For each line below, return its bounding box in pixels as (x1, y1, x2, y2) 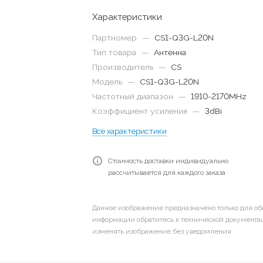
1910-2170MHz (191, 92, 247, 101)
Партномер (92, 33, 140, 42)
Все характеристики (92, 127, 167, 136)
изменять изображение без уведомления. (92, 227, 234, 235)
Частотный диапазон (92, 92, 176, 101)
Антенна (154, 48, 187, 57)
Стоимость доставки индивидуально (108, 157, 229, 165)
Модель (92, 77, 125, 86)
